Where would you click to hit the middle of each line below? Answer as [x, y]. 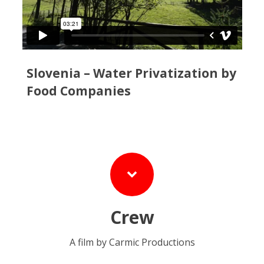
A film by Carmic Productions [132, 242]
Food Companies [79, 91]
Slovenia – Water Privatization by [131, 73]
